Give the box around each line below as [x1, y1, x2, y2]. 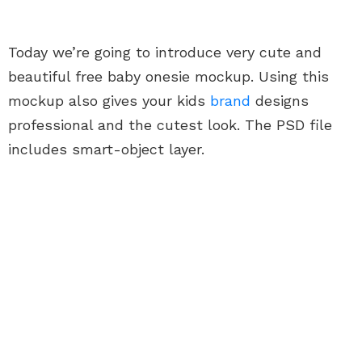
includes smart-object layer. [8, 141, 204, 158]
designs [250, 92, 309, 110]
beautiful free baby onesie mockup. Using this [8, 68, 329, 86]
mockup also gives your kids [8, 92, 210, 110]
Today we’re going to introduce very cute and [8, 44, 322, 61]
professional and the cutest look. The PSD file [8, 116, 332, 134]
